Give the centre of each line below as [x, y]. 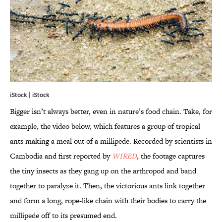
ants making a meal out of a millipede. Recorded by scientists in [111, 141]
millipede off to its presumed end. [63, 216]
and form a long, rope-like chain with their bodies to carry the [108, 201]
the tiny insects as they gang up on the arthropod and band [103, 171]
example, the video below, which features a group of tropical [105, 126]
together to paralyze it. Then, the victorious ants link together [108, 186]
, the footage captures [171, 156]
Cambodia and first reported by [60, 156]
